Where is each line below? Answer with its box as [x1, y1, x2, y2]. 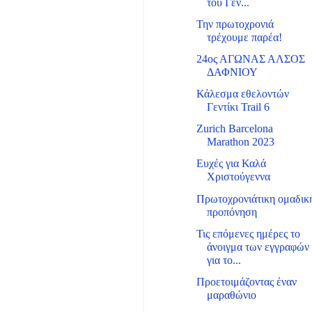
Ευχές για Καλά [196, 157, 267, 171]
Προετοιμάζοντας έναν [196, 275, 297, 288]
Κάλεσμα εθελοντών [196, 88, 290, 101]
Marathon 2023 [207, 136, 275, 149]
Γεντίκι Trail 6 [207, 101, 270, 114]
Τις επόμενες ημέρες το [196, 227, 301, 240]
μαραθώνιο [207, 288, 257, 302]
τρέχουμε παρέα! [207, 31, 283, 44]
